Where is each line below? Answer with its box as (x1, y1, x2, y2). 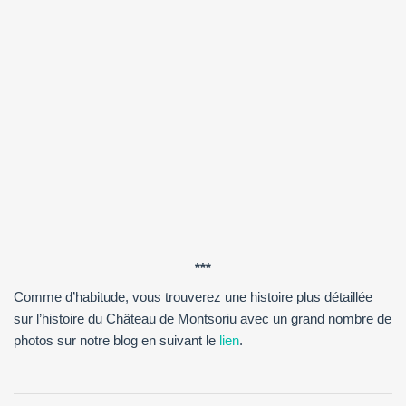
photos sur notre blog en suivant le (14, 332, 219, 348)
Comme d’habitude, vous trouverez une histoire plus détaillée (14, 288, 372, 304)
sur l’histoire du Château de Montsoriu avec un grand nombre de (14, 310, 391, 326)
